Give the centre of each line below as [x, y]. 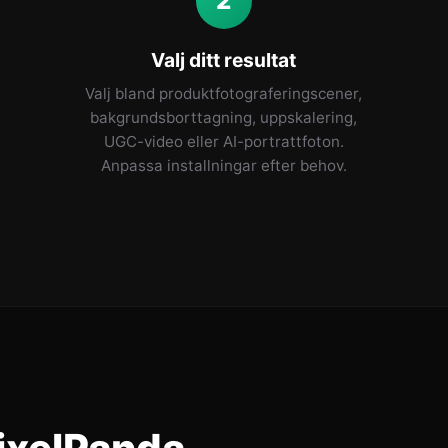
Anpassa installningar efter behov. [223, 165]
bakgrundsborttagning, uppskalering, [224, 117]
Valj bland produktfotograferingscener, [224, 93]
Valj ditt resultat [224, 60]
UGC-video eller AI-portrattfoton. [223, 141]
